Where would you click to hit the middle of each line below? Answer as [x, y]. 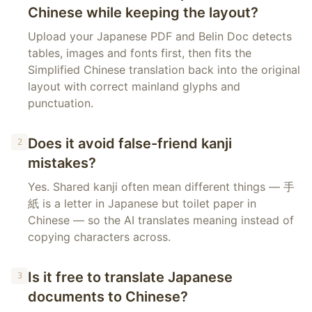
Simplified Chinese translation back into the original [164, 70]
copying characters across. [99, 237]
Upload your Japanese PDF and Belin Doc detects [160, 36]
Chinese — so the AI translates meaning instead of [161, 220]
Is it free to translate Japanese [130, 277]
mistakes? [62, 163]
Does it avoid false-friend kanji [130, 143]
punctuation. [61, 103]
